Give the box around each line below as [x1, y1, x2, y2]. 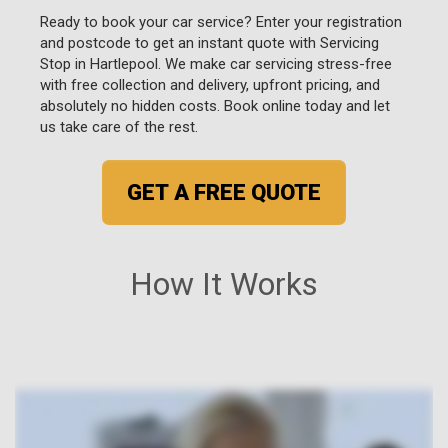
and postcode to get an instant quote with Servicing [40, 33, 379, 52]
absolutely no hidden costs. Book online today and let [40, 96, 390, 115]
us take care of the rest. [40, 117, 198, 136]
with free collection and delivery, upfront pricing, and [40, 75, 380, 94]
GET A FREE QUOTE [127, 179, 321, 205]
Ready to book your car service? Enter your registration [40, 12, 402, 31]
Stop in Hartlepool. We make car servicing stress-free [40, 54, 392, 73]
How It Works [130, 264, 318, 303]
